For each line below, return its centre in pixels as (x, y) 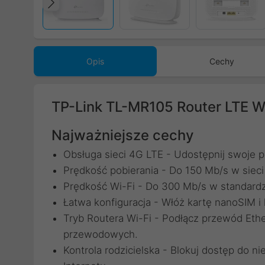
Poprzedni (96, 14)
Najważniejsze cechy (122, 135)
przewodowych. (101, 234)
